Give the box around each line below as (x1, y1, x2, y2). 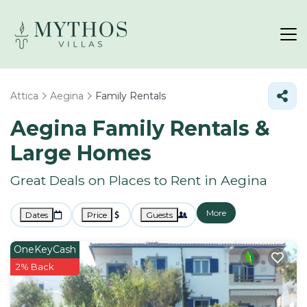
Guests (146, 210, 173, 220)
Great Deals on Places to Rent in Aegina (10, 172, 267, 188)
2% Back (16, 261, 54, 272)
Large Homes (10, 140, 151, 166)
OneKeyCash (14, 243, 76, 256)
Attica (10, 90, 38, 102)
